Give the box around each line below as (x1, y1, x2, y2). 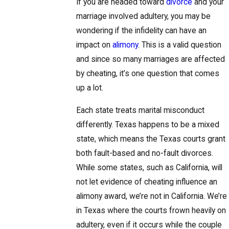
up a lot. (76, 83, 103, 93)
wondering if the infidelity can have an (76, 26, 207, 35)
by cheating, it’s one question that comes (76, 68, 219, 78)
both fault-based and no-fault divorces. (76, 148, 213, 158)
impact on (76, 40, 112, 50)
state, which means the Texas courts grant (76, 134, 225, 144)
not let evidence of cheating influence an (76, 177, 217, 187)
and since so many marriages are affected (76, 54, 225, 64)
